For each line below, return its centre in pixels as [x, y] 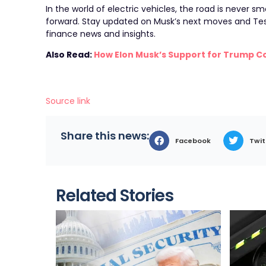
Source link [68, 101]
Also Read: [70, 55]
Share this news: [105, 135]
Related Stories [115, 195]
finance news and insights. [101, 34]
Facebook [193, 140]
